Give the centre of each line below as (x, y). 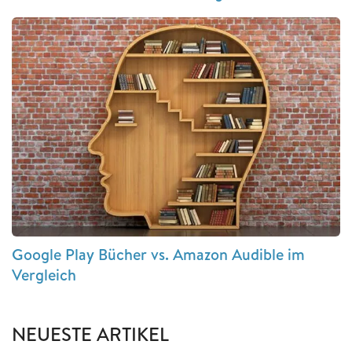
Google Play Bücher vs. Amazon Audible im (158, 254)
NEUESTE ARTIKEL (90, 334)
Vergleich (44, 274)
